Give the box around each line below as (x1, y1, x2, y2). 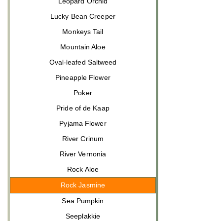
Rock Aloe (67, 165, 99, 173)
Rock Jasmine (60, 181, 106, 189)
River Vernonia (59, 150, 107, 158)
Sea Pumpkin (62, 197, 104, 205)
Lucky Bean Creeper (50, 12, 115, 20)
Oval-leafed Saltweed (49, 58, 117, 66)
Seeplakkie (66, 212, 100, 220)
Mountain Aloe (60, 43, 106, 51)
